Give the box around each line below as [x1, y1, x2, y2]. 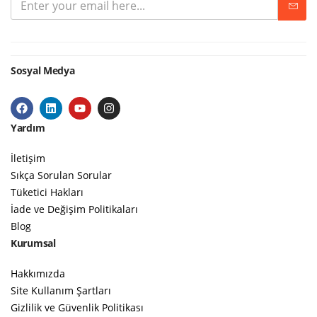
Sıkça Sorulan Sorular [11, 168, 112, 182]
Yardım [11, 120, 45, 134]
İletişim [11, 151, 45, 165]
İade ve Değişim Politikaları [11, 202, 138, 216]
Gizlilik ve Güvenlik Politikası [11, 300, 144, 314]
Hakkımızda [11, 266, 65, 280]
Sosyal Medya [11, 63, 75, 77]
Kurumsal [11, 236, 56, 250]
